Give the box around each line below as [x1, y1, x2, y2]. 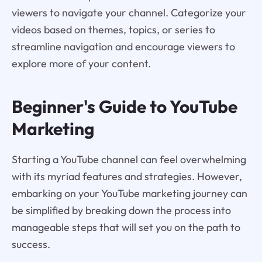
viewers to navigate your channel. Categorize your [11, 5, 246, 19]
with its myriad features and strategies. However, [11, 170, 242, 184]
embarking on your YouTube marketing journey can [11, 187, 247, 201]
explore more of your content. [11, 56, 151, 70]
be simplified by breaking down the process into [11, 204, 231, 218]
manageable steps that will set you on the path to [11, 220, 240, 235]
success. [11, 237, 50, 251]
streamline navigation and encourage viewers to [11, 39, 235, 53]
